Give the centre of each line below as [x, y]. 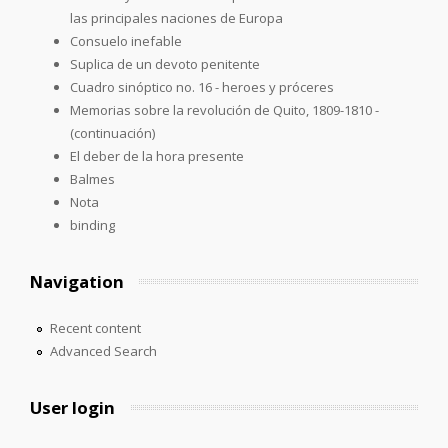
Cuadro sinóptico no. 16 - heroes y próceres [202, 86]
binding [92, 224]
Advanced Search [103, 350]
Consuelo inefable [126, 40]
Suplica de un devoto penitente [165, 63]
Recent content [95, 327]
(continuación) [112, 132]
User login [72, 407]
